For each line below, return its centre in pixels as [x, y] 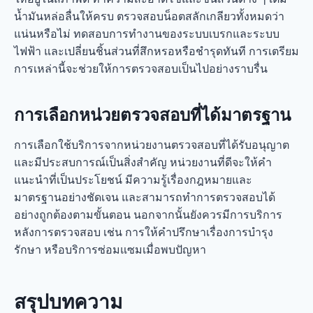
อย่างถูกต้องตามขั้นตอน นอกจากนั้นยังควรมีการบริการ [148, 214]
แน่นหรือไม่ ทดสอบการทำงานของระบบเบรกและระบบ [147, 34]
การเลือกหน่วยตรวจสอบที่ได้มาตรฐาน [152, 115]
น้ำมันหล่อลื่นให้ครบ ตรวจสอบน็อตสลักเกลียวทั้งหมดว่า [149, 16]
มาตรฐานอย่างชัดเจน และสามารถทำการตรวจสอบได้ [145, 197]
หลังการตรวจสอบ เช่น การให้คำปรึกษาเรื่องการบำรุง [144, 232]
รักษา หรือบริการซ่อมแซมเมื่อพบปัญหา [110, 249]
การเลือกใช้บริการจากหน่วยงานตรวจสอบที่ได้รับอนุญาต [152, 145]
